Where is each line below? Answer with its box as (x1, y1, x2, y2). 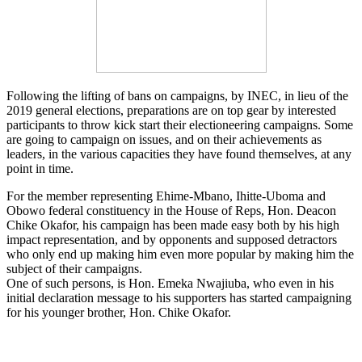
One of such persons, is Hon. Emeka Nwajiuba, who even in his (6, 276, 334, 290)
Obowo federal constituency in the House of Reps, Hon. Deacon (6, 203, 336, 217)
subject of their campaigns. (6, 261, 142, 276)
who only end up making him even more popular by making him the (6, 246, 354, 261)
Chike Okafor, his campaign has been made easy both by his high (6, 217, 339, 232)
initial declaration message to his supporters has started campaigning (6, 290, 351, 305)
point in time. (6, 161, 74, 175)
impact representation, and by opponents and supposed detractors (6, 232, 337, 246)
